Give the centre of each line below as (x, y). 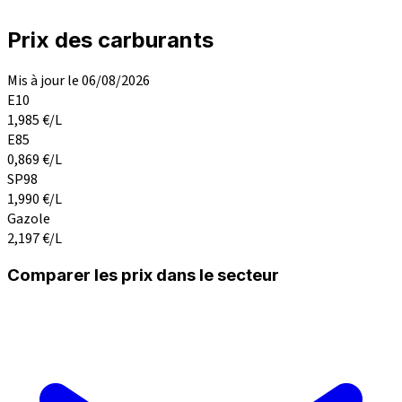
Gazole (29, 218)
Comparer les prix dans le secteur (143, 275)
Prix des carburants (110, 39)
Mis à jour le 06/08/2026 (79, 80)
